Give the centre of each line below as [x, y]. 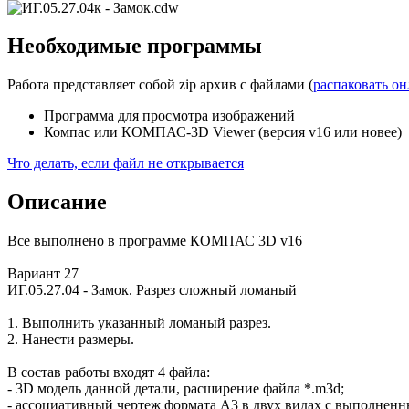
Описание [57, 202]
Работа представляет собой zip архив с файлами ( [160, 85]
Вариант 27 [43, 274]
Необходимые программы [135, 46]
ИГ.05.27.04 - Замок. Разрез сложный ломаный [152, 290]
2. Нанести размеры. [71, 340]
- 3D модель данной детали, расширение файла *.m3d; [176, 389]
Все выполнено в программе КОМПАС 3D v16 [155, 241]
